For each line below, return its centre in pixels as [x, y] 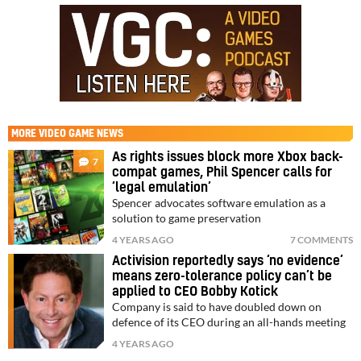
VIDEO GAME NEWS [81, 133]
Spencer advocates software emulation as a [219, 203]
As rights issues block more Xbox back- [228, 157]
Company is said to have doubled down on [217, 307]
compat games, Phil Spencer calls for [222, 172]
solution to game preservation [187, 218]
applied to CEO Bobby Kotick [195, 291]
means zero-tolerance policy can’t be [222, 276]
